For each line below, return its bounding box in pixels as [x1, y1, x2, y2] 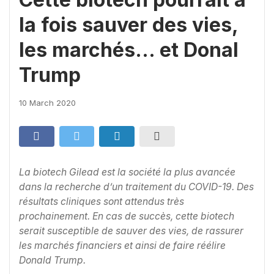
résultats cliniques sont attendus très [19, 196, 184, 207]
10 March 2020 [19, 98, 76, 108]
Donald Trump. [19, 254, 86, 266]
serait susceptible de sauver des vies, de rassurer [19, 225, 243, 237]
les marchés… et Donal [19, 38, 239, 62]
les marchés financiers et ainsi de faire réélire [19, 240, 226, 251]
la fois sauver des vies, [19, 13, 238, 37]
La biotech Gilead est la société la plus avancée [19, 166, 235, 178]
